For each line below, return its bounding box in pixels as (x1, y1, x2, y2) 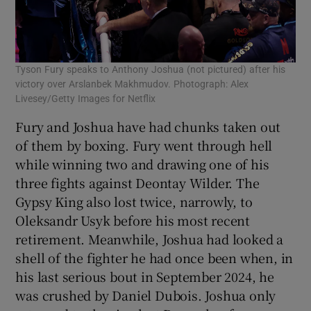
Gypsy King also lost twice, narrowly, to (15, 192, 253, 210)
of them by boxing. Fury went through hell (15, 135, 273, 154)
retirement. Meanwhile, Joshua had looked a (15, 229, 284, 248)
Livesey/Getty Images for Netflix (15, 93, 156, 103)
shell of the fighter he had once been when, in (15, 248, 294, 267)
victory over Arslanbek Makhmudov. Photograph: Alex (15, 78, 249, 89)
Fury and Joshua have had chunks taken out (15, 117, 281, 135)
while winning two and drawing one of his (15, 154, 269, 173)
